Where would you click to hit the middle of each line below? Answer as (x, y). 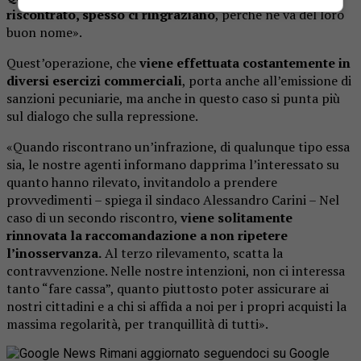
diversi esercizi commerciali (94, 81)
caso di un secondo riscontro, (93, 218)
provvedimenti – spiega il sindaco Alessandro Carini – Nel (173, 200)
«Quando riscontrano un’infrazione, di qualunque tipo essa (178, 147)
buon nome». (44, 33)
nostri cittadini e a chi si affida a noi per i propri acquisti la (176, 307)
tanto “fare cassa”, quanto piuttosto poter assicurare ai (168, 289)
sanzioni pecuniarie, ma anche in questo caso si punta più (173, 99)
